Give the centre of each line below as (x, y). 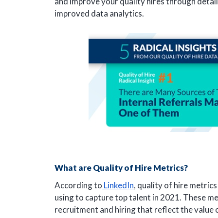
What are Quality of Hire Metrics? (121, 167)
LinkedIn (119, 185)
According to (78, 185)
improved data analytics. (99, 13)
